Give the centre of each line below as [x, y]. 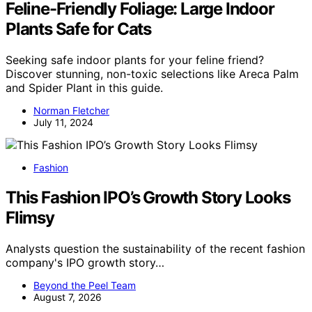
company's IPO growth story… [85, 262]
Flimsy [30, 217]
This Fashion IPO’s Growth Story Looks [148, 197]
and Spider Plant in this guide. [84, 87]
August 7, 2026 [68, 297]
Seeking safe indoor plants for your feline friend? [135, 60]
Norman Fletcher [71, 110]
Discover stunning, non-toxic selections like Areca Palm [152, 73]
